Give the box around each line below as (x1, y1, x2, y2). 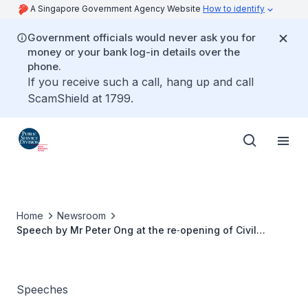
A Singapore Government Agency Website (30, 3, 203, 14)
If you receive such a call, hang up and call (27, 75, 254, 89)
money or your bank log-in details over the (27, 45, 240, 58)
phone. (27, 60, 61, 73)
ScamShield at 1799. (27, 91, 133, 105)
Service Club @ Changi (16, 239, 126, 250)
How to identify (203, 3, 265, 14)
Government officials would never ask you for (27, 31, 256, 44)
